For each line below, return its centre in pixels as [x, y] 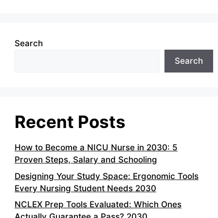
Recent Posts [70, 122]
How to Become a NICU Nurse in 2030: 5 [96, 148]
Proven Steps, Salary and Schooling [86, 160]
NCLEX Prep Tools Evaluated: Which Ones [98, 205]
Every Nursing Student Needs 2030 [85, 188]
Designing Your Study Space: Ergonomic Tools [107, 176]
